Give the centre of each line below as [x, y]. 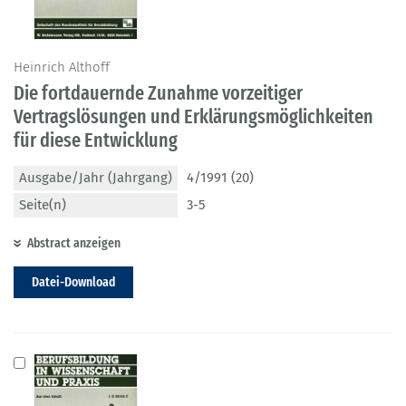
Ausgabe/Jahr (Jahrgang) [96, 178]
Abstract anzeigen [74, 243]
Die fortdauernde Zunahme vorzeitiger [158, 93]
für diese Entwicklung [96, 140]
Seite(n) [43, 205]
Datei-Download [73, 282]
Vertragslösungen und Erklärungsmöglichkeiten [193, 117]
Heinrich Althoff [62, 68]
